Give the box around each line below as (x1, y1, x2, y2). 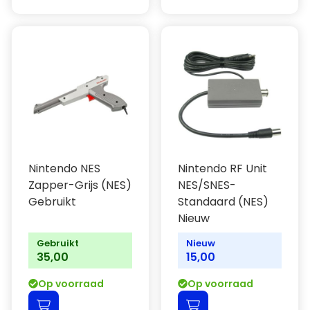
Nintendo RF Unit (178, 161, 267, 176)
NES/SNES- (178, 177, 236, 193)
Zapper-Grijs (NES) (28, 177, 131, 193)
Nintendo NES (28, 161, 100, 176)
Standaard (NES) (178, 194, 268, 210)
